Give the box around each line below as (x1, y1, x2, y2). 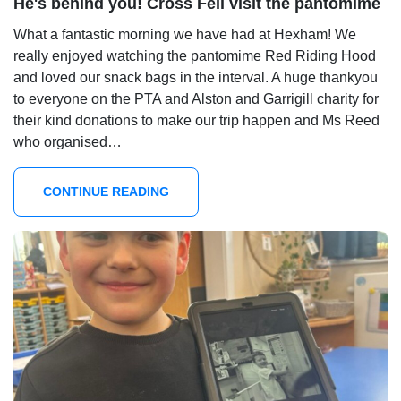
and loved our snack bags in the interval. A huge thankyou (13, 70, 378, 86)
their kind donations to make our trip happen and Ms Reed (13, 113, 380, 129)
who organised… (13, 134, 122, 150)
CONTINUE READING (43, 184, 169, 200)
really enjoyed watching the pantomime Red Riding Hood (13, 48, 376, 64)
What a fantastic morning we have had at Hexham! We (13, 27, 356, 43)
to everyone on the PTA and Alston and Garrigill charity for (13, 91, 379, 107)
